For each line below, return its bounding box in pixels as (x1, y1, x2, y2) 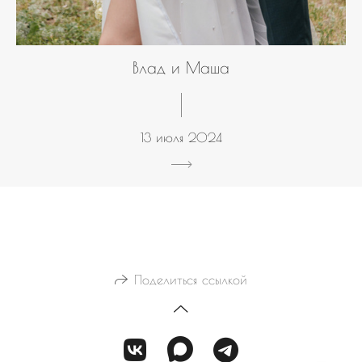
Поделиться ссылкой (134, 272, 247, 288)
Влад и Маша (133, 57, 229, 77)
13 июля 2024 (140, 129, 222, 145)
